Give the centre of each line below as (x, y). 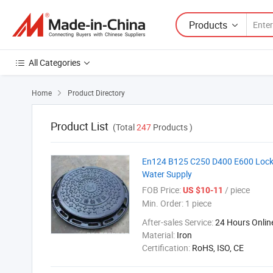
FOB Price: (161, 190)
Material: (159, 235)
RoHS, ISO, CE (218, 248)
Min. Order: (163, 203)
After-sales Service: (179, 222)
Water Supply (167, 174)
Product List (80, 126)
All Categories (55, 62)
